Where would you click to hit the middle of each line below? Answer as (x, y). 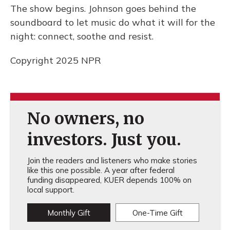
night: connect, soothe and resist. (82, 36)
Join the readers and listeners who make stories (112, 160)
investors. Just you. (104, 139)
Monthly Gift (69, 213)
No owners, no (85, 118)
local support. (51, 189)
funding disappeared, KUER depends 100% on (109, 180)
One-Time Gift (157, 213)
